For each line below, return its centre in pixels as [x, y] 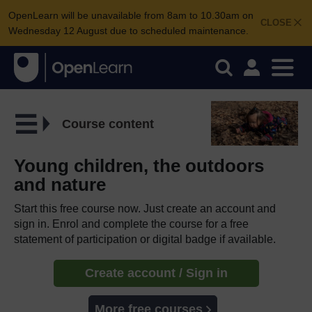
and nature [60, 184]
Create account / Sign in [156, 273]
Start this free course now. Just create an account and [145, 208]
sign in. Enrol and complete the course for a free [131, 224]
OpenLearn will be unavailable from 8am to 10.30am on [131, 15]
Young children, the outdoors [139, 165]
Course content [108, 124]
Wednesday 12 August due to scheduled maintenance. [128, 31]
